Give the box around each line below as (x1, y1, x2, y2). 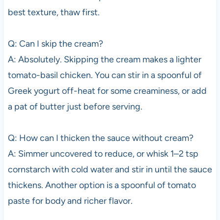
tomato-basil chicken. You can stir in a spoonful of (7, 70, 202, 81)
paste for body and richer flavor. (7, 195, 133, 207)
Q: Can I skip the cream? (7, 38, 103, 50)
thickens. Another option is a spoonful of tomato (7, 180, 196, 191)
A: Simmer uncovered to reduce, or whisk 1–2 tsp (7, 148, 198, 160)
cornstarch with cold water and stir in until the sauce (7, 164, 212, 175)
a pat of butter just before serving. (7, 101, 142, 112)
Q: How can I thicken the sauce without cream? (7, 133, 193, 144)
